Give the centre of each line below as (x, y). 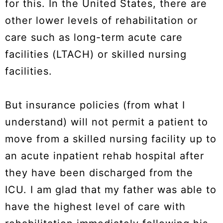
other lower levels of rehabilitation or (101, 21)
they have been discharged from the (99, 173)
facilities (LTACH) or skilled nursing (96, 55)
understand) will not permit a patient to (107, 122)
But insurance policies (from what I (95, 105)
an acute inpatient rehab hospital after (105, 156)
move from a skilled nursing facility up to (111, 139)
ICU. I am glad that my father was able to (111, 190)
